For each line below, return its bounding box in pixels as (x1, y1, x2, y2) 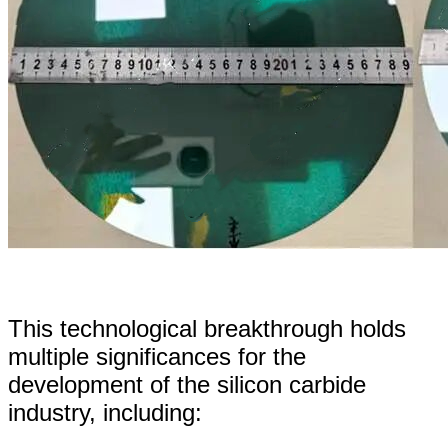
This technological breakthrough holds (8, 314, 406, 342)
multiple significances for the (8, 342, 306, 370)
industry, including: (8, 398, 202, 426)
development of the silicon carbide (8, 370, 366, 398)
